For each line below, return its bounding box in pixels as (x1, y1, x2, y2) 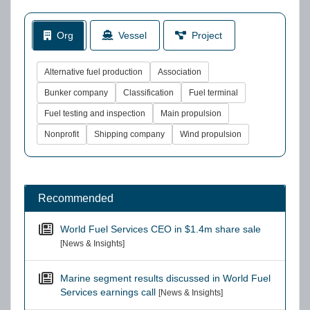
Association (158, 67, 201, 77)
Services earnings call (60, 286, 156, 298)
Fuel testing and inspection (44, 109, 145, 118)
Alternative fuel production (44, 67, 143, 77)
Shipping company (94, 129, 165, 139)
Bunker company (44, 88, 108, 98)
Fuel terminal (189, 88, 238, 98)
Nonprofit (44, 129, 79, 139)
